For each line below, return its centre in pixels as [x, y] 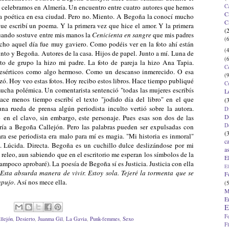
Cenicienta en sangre [121, 35]
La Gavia [76, 219]
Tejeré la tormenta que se [157, 173]
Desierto [25, 219]
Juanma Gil [50, 219]
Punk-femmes [105, 219]
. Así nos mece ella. [40, 182]
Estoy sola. [105, 173]
